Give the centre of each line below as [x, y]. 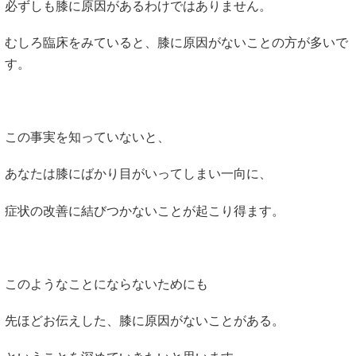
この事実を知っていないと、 [87, 137]
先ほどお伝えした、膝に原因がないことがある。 [145, 321]
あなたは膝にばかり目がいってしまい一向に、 [138, 174]
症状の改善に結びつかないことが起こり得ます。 [145, 211]
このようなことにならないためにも [106, 284]
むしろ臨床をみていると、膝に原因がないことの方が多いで [176, 42]
